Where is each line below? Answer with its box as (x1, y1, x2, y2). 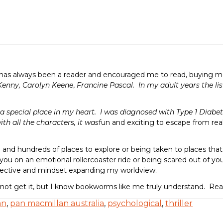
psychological (108, 199, 162, 209)
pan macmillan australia (10, 199, 104, 209)
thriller (165, 199, 193, 209)
